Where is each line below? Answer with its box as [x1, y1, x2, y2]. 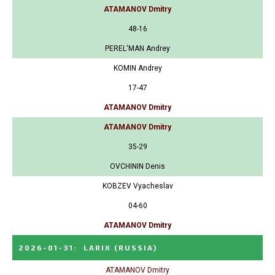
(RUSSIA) [114, 242, 157, 252]
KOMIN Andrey [113, 63, 162, 72]
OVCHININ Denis [110, 161, 165, 171]
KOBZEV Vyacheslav [102, 181, 173, 190]
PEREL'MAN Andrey [105, 44, 170, 53]
